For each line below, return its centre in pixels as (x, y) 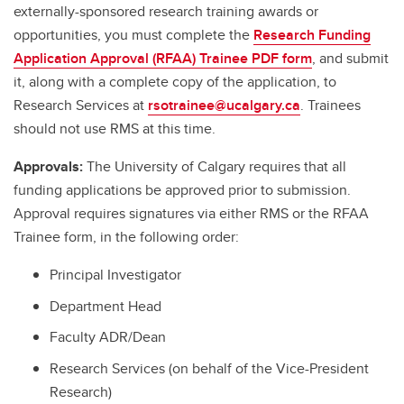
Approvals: (50, 166)
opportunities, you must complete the (133, 34)
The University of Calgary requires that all (216, 166)
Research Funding (312, 34)
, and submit (350, 58)
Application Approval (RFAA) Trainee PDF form (163, 58)
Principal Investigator (115, 274)
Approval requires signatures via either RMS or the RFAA (191, 213)
